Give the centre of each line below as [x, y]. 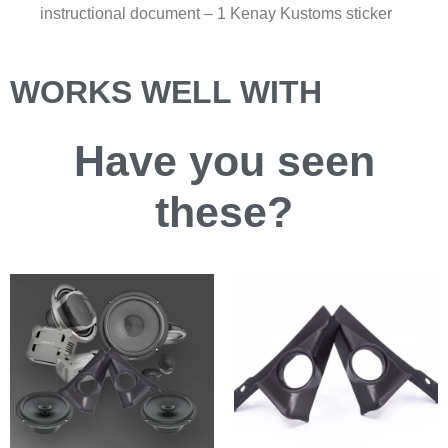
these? [224, 211]
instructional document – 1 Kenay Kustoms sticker [216, 13]
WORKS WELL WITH [166, 91]
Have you [169, 160]
